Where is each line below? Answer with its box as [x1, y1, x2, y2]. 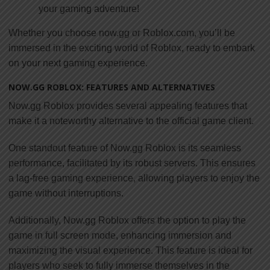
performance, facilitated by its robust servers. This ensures [8, 157, 256, 168]
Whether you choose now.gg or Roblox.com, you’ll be [8, 27, 235, 38]
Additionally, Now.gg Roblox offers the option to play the [8, 215, 246, 225]
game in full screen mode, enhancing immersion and [8, 230, 231, 240]
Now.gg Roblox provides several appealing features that [8, 100, 247, 111]
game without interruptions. [8, 187, 124, 198]
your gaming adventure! [39, 3, 139, 14]
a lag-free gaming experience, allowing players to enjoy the [8, 172, 260, 183]
